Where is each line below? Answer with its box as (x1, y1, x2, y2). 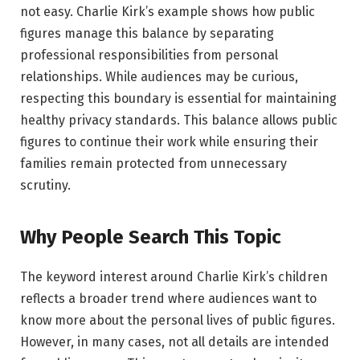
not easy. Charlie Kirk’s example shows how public (20, 4, 315, 20)
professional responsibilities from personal (20, 47, 278, 63)
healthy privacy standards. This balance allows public (20, 112, 337, 129)
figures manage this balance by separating (20, 26, 274, 42)
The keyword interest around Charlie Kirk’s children (20, 268, 328, 284)
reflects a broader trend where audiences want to (20, 290, 317, 306)
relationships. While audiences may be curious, (20, 69, 298, 85)
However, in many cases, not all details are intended (20, 333, 329, 350)
